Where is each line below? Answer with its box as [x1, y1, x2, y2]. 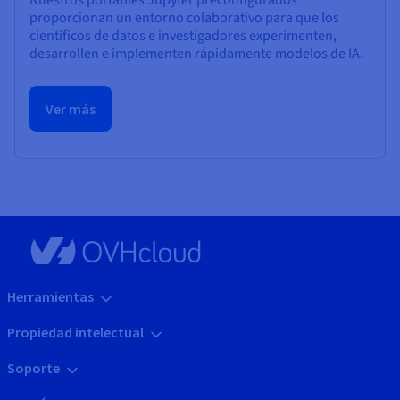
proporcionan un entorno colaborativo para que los [29, 7, 339, 28]
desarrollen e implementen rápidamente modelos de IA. [29, 43, 363, 63]
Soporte [7, 359, 60, 378]
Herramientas [7, 287, 94, 306]
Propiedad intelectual [7, 323, 144, 342]
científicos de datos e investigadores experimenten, [29, 25, 337, 46]
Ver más [46, 99, 96, 118]
